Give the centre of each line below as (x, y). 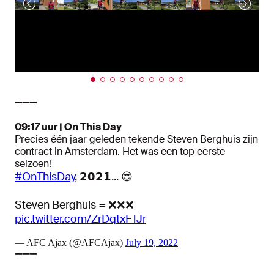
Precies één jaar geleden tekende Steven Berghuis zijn (136, 139)
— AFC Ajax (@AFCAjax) (70, 243)
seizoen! (33, 164)
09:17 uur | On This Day (68, 127)
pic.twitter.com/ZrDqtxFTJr (80, 219)
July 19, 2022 (152, 243)
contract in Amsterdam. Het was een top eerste (120, 152)
